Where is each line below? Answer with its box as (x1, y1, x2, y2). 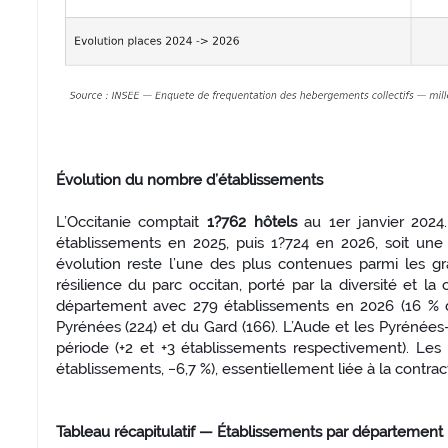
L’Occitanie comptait (55, 213, 207, 232)
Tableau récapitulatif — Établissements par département (55, 423, 443, 442)
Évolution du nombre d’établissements (55, 171, 323, 190)
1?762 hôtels (206, 213, 297, 232)
